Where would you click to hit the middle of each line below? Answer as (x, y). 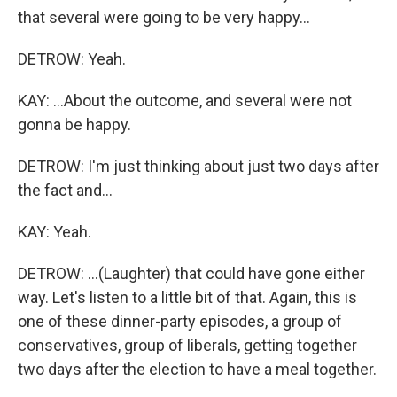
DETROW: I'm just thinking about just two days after (198, 166)
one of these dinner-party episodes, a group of (180, 321)
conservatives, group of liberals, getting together (187, 345)
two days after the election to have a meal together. (197, 369)
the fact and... (65, 190)
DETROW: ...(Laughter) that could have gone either (191, 273)
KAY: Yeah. (54, 232)
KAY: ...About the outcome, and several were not (185, 101)
